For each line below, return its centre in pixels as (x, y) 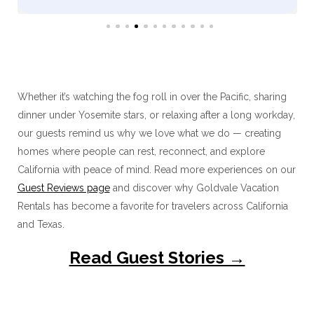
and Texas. (41, 225)
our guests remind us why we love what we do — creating (149, 134)
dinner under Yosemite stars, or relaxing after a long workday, (156, 115)
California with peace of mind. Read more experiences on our (156, 170)
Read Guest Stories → (157, 258)
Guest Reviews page (63, 188)
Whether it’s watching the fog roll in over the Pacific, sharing (152, 97)
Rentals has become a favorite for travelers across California (152, 206)
